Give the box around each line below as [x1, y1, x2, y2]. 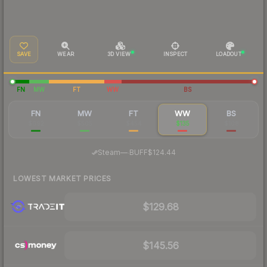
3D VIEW [107, 50, 131, 57]
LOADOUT [215, 50, 242, 57]
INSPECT [163, 50, 188, 57]
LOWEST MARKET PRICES [13, 173, 111, 183]
